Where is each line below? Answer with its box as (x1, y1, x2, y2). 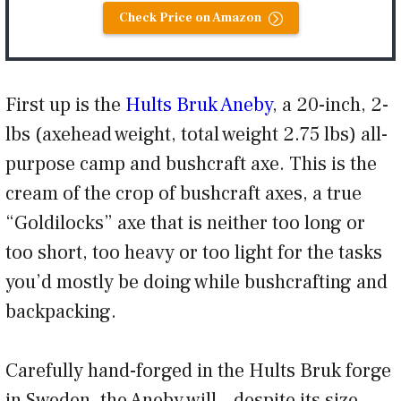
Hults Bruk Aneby (125, 91, 272, 117)
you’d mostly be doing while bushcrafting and (5, 269, 388, 294)
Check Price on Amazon (118, 9, 261, 26)
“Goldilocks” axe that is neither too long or (5, 209, 365, 235)
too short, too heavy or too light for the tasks (5, 239, 382, 265)
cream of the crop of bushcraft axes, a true (5, 180, 362, 206)
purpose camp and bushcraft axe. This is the (5, 150, 377, 176)
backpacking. (5, 298, 116, 324)
